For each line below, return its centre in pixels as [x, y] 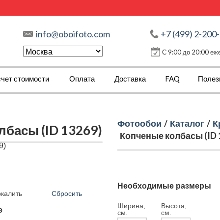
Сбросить [67, 193]
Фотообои [139, 123]
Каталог [187, 123]
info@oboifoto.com [73, 34]
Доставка [130, 79]
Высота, [174, 206]
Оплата [82, 79]
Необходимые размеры [164, 186]
